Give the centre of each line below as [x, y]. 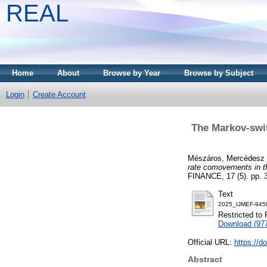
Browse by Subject [219, 73]
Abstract [205, 260]
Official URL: [211, 243]
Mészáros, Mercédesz [226, 158]
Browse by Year [132, 73]
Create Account [59, 94]
